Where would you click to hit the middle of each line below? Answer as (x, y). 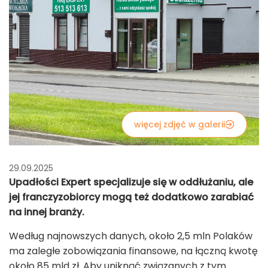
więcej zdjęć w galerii (179, 125)
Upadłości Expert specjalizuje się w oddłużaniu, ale (131, 182)
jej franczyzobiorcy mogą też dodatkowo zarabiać (131, 197)
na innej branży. (47, 212)
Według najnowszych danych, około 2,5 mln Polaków (131, 236)
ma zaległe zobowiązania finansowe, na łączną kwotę (133, 251)
